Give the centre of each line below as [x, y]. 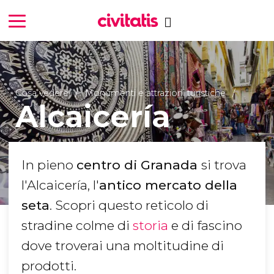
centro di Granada [139, 165]
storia [150, 226]
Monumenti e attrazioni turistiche [155, 93]
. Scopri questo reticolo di [129, 206]
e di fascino [205, 226]
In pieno [49, 165]
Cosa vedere [43, 93]
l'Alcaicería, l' [60, 185]
